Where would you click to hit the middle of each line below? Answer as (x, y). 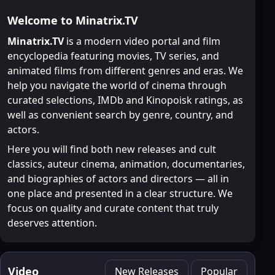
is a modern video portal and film (142, 41)
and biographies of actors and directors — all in (118, 179)
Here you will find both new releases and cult (112, 149)
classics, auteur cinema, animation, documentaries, (126, 164)
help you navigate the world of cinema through (117, 86)
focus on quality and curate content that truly (113, 208)
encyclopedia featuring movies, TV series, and (113, 56)
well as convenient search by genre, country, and (120, 115)
